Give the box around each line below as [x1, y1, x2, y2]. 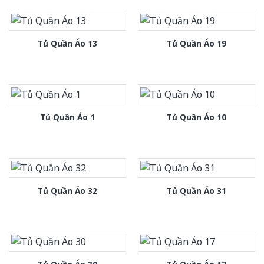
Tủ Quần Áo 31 [167, 184, 226, 196]
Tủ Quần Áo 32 [38, 184, 97, 196]
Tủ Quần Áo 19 [167, 38, 226, 49]
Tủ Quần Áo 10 [167, 111, 226, 123]
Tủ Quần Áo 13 [38, 38, 97, 49]
